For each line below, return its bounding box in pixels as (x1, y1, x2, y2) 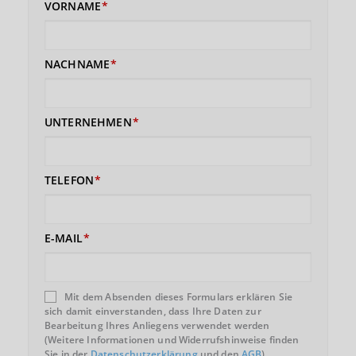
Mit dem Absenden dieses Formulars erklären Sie (64, 290, 293, 304)
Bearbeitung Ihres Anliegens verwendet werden (44, 319, 270, 332)
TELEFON (44, 172, 95, 188)
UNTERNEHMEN (44, 114, 132, 130)
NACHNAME (44, 56, 110, 72)
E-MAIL (44, 230, 83, 246)
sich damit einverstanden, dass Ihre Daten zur (44, 304, 261, 318)
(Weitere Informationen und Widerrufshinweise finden (44, 333, 300, 346)
